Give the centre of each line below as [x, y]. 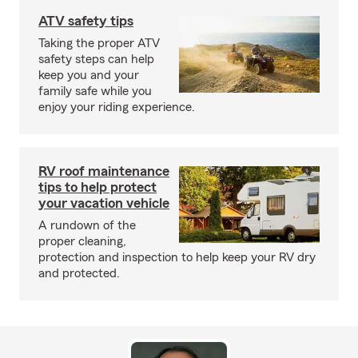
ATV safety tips [86, 21]
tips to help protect [97, 187]
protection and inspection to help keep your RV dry [177, 257]
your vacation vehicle [104, 203]
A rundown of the [87, 225]
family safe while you [95, 91]
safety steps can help [96, 59]
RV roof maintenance [104, 171]
